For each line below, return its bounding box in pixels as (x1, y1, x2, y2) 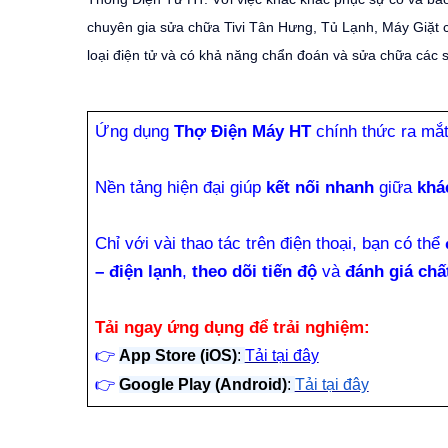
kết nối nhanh (265, 177, 374, 197)
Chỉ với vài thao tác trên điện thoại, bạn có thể (94, 233, 445, 253)
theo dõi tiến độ (191, 261, 317, 281)
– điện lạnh (94, 261, 182, 281)
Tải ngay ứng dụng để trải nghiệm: (94, 318, 370, 337)
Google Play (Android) (118, 376, 287, 393)
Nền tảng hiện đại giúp (94, 177, 266, 197)
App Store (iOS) (118, 347, 237, 364)
